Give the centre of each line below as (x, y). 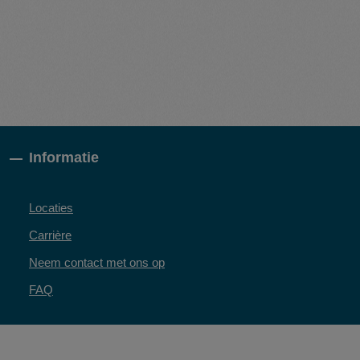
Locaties (51, 207)
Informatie (64, 157)
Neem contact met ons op (97, 262)
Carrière (50, 235)
